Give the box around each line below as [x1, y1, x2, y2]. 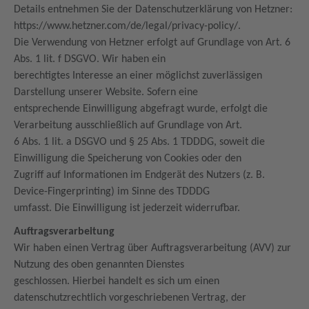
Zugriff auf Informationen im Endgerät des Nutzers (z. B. [14, 170, 265, 181]
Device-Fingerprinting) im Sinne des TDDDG [14, 186, 212, 197]
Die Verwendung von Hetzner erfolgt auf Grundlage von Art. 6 [14, 37, 290, 48]
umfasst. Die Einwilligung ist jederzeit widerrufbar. [14, 203, 243, 214]
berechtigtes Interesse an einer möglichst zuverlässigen [14, 70, 262, 81]
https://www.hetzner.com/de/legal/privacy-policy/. [14, 21, 243, 32]
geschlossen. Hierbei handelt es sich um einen [14, 276, 219, 287]
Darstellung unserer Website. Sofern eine [14, 87, 201, 98]
